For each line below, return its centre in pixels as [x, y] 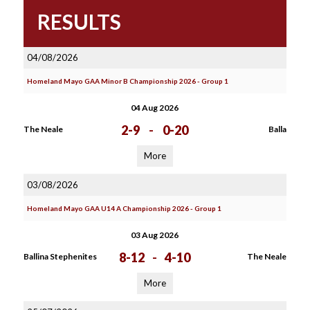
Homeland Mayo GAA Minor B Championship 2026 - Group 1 [127, 81]
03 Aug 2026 [155, 235]
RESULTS [79, 21]
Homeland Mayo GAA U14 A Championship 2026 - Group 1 [124, 208]
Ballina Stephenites [60, 256]
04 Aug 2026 [155, 108]
